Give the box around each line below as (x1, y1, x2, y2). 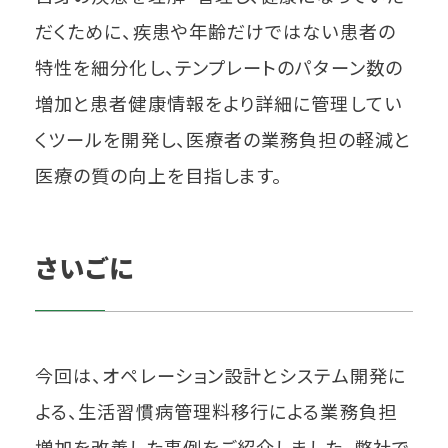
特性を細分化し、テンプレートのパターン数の (35, 53, 403, 80)
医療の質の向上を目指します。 (35, 161, 283, 188)
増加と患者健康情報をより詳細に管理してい (35, 89, 402, 116)
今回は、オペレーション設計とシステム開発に (35, 362, 406, 389)
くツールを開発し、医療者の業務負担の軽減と (35, 125, 411, 152)
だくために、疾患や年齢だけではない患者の (35, 17, 396, 44)
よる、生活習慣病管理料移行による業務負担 (35, 398, 397, 425)
